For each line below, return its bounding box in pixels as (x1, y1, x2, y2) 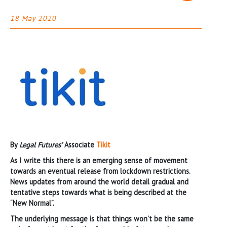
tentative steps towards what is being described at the (10, 187, 186, 197)
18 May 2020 (10, 13, 56, 23)
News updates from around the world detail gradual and (10, 176, 188, 186)
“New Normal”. (10, 198, 54, 208)
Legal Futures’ (19, 139, 62, 149)
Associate (62, 139, 96, 149)
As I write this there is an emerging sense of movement (10, 155, 187, 165)
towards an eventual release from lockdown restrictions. (10, 166, 190, 176)
